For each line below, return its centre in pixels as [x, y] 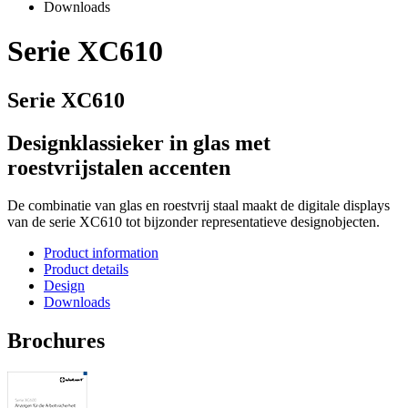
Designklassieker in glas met [139, 143]
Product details [86, 270]
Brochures [56, 341]
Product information [101, 253]
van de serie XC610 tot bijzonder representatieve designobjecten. [194, 222]
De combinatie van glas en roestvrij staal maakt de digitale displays [199, 206]
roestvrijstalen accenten [119, 167]
